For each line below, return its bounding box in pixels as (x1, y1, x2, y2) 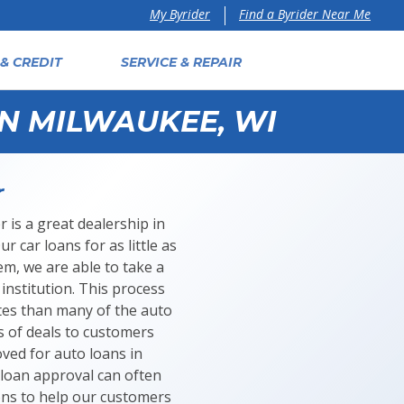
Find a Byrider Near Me (239, 5, 371, 23)
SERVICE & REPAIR (121, 54, 242, 70)
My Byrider (150, 5, 210, 23)
